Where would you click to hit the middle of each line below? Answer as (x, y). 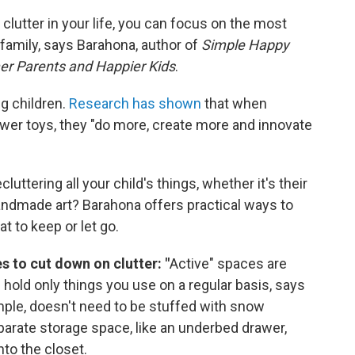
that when (234, 103)
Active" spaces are (228, 263)
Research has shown (135, 103)
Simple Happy (245, 44)
